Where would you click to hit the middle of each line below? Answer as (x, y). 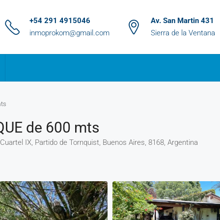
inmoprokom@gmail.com (69, 33)
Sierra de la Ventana (183, 33)
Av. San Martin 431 (182, 21)
